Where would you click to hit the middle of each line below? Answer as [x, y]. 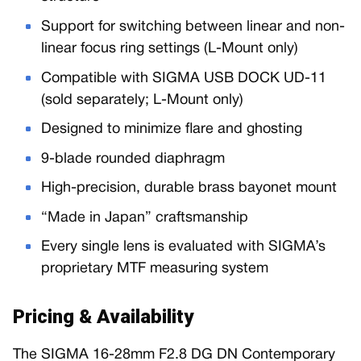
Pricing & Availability [103, 317]
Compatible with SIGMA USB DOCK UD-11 [184, 78]
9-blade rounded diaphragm [133, 159]
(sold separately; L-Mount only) [143, 100]
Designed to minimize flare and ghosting [172, 130]
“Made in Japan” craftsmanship [145, 218]
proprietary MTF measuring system [155, 269]
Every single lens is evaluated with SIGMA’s [184, 247]
